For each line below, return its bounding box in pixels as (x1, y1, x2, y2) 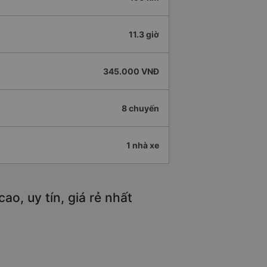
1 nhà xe (126, 140, 159, 151)
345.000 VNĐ (103, 66, 159, 77)
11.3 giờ (129, 29, 159, 40)
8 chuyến (122, 103, 159, 114)
